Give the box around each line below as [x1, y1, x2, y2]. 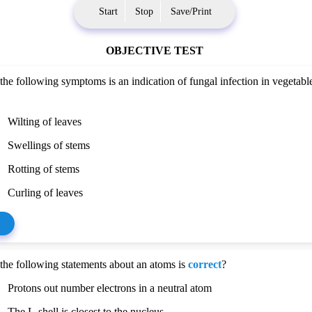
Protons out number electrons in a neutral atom [8, 282, 212, 294]
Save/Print [170, 6, 212, 17]
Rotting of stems [8, 163, 80, 175]
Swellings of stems [8, 139, 91, 151]
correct [188, 258, 222, 270]
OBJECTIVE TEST [105, 45, 203, 56]
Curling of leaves [8, 187, 84, 198]
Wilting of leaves [8, 116, 82, 127]
